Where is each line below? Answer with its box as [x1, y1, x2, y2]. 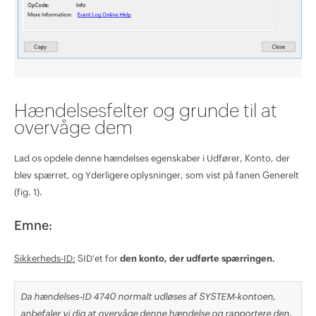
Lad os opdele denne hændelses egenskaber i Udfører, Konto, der [13, 153, 290, 164]
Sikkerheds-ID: [13, 253, 75, 265]
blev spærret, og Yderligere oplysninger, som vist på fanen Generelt [13, 170, 299, 181]
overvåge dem [13, 117, 133, 139]
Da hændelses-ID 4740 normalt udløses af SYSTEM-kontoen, [20, 291, 276, 302]
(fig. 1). [13, 187, 42, 198]
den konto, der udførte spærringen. [119, 253, 275, 265]
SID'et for [75, 253, 120, 265]
